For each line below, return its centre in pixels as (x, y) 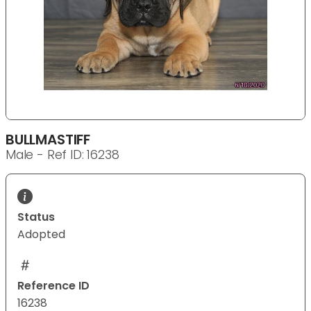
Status (36, 217)
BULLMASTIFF (48, 140)
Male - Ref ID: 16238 (62, 155)
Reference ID (53, 286)
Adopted (41, 235)
